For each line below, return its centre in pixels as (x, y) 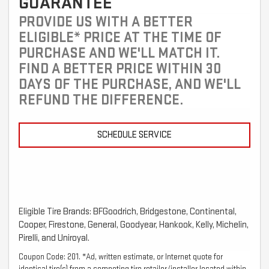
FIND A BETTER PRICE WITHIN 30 (120, 69)
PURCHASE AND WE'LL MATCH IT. (119, 53)
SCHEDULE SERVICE (134, 135)
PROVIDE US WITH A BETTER (106, 22)
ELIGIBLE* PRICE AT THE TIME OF (120, 38)
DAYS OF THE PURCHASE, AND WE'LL (130, 85)
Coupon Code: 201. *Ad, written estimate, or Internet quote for (121, 257)
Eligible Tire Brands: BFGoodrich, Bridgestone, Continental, (128, 212)
